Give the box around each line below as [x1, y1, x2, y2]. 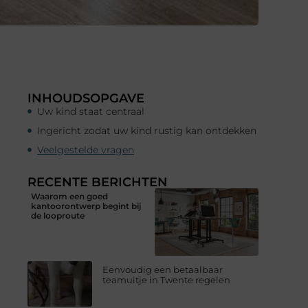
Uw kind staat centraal [37, 104, 144, 118]
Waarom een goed [31, 190, 108, 201]
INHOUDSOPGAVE [27, 90, 144, 106]
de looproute [31, 210, 85, 221]
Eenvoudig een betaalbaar [102, 264, 223, 276]
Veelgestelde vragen [37, 143, 134, 156]
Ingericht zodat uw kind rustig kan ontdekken [37, 124, 256, 137]
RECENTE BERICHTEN [27, 174, 168, 190]
